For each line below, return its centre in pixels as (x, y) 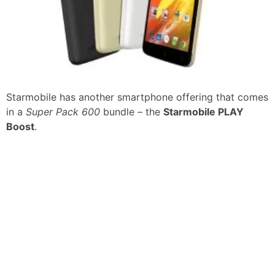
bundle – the (132, 111)
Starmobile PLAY (203, 111)
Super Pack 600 (63, 111)
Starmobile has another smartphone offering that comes (137, 97)
